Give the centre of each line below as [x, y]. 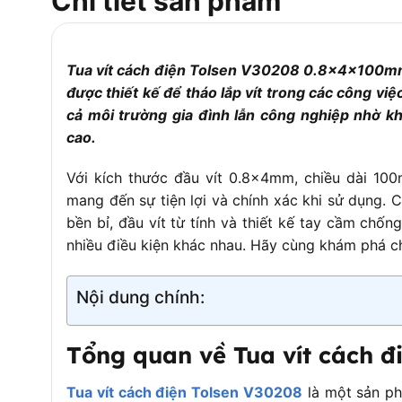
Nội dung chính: [140, 297]
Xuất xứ [84, 49]
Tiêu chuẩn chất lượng [128, 79]
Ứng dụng [91, 20]
